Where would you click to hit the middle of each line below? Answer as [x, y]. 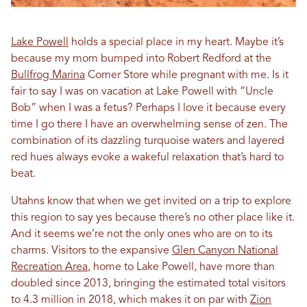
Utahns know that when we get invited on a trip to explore [151, 201]
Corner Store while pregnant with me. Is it [187, 75]
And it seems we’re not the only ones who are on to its [142, 234]
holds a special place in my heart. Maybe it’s [176, 42]
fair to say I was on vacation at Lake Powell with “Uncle [142, 92]
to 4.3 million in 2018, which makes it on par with [131, 300]
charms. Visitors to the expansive [91, 251]
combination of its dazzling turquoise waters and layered [148, 141]
